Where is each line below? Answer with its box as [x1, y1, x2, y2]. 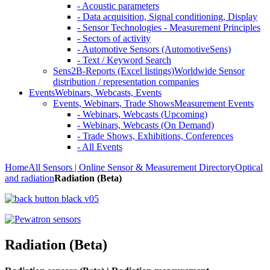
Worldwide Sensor [174, 66, 245, 76]
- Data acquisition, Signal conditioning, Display [77, 11, 257, 22]
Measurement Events [174, 98, 254, 108]
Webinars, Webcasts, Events [55, 87, 162, 98]
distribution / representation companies [53, 77, 199, 87]
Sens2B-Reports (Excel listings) [53, 66, 174, 76]
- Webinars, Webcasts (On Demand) [77, 120, 214, 130]
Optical [235, 162, 263, 172]
